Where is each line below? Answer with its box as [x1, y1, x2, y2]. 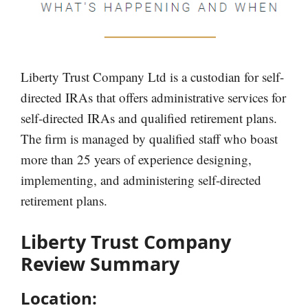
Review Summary [21, 250, 179, 276]
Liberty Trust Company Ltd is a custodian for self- [21, 68, 284, 86]
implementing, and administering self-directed [21, 171, 261, 189]
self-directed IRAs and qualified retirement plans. [21, 109, 277, 127]
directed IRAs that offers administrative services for [21, 89, 286, 107]
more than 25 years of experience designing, [21, 151, 252, 168]
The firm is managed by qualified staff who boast [21, 130, 278, 148]
